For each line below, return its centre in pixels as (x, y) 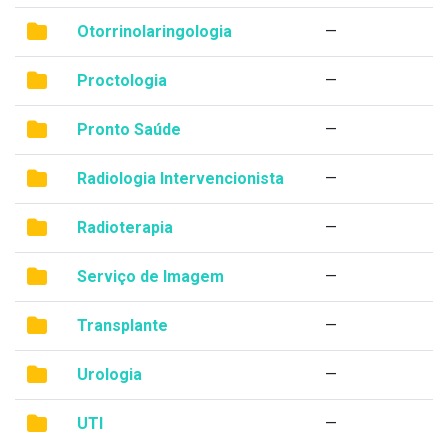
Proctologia (122, 80)
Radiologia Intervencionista (180, 178)
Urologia (109, 374)
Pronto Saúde (129, 129)
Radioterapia (125, 227)
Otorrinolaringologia (154, 31)
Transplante (122, 325)
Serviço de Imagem (150, 276)
